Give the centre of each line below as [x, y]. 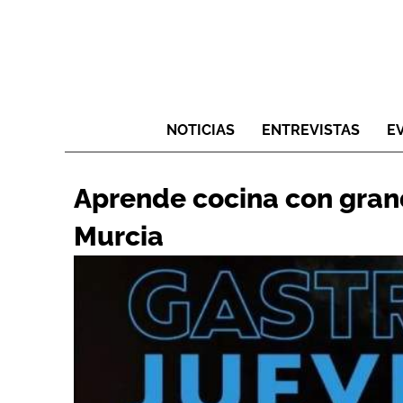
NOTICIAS [201, 130]
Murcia [119, 237]
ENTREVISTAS [311, 130]
